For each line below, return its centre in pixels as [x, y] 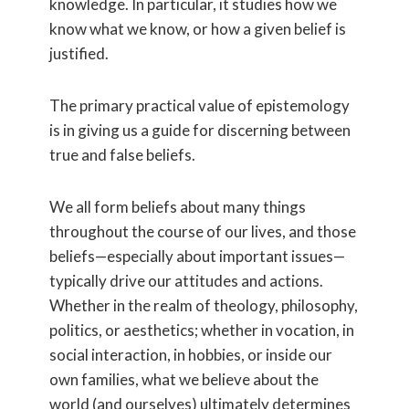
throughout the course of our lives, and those [203, 231]
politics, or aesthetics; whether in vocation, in [202, 330]
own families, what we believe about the [184, 379]
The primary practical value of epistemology [199, 105]
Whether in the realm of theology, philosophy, [204, 305]
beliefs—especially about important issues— [197, 256]
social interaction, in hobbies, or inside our [191, 355]
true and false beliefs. [124, 155]
